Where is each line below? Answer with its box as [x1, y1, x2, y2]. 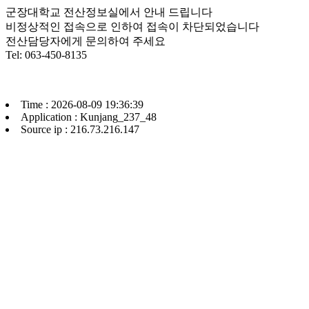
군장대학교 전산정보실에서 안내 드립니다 [6, 6, 212, 18]
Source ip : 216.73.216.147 [21, 123, 139, 135]
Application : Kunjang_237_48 [21, 111, 157, 123]
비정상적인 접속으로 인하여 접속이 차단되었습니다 [6, 21, 259, 32]
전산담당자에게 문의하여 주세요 [6, 35, 166, 47]
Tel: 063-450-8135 [6, 49, 87, 61]
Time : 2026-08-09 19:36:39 [21, 99, 143, 110]
